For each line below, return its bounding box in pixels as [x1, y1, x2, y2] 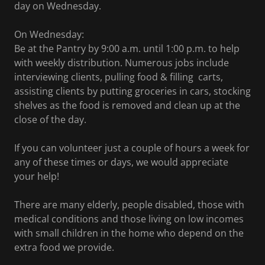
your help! [14, 170, 59, 183]
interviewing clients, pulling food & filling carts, [14, 70, 223, 83]
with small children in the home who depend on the [14, 227, 244, 240]
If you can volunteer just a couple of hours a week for [14, 141, 250, 154]
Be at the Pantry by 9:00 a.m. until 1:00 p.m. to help [14, 42, 240, 55]
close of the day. [14, 113, 86, 126]
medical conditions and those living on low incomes [14, 212, 244, 225]
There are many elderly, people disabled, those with [14, 198, 244, 211]
